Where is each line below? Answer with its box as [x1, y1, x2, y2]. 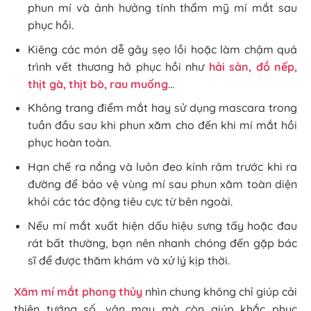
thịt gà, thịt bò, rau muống [28, 76, 168, 91]
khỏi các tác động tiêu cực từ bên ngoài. [28, 194, 233, 209]
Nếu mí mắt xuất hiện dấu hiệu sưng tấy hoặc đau [28, 218, 297, 233]
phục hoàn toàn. [28, 135, 111, 150]
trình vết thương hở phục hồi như [28, 59, 209, 74]
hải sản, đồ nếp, [208, 59, 298, 74]
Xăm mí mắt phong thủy [14, 285, 142, 299]
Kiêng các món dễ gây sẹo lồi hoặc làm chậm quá [28, 42, 297, 56]
